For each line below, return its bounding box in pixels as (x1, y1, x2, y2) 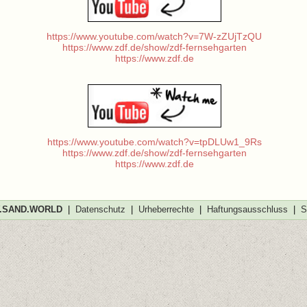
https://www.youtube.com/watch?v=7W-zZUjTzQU (47, 31, 262, 42)
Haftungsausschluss (206, 204, 288, 214)
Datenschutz (75, 204, 125, 214)
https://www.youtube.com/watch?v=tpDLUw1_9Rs (47, 136, 262, 147)
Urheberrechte (138, 204, 194, 214)
